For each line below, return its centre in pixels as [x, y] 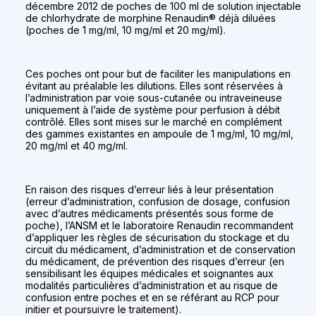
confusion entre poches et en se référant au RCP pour [152, 297]
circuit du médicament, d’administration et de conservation [160, 249]
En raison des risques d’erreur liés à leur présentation [150, 189]
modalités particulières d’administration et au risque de [152, 285]
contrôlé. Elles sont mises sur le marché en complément [154, 121]
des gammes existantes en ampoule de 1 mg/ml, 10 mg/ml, [159, 133]
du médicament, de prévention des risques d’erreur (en [155, 261]
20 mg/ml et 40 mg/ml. [77, 145]
